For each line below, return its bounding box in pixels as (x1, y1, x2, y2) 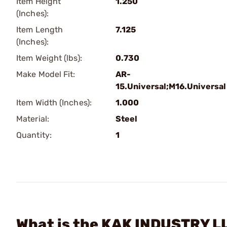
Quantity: (16, 130, 52, 140)
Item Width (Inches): (16, 98, 92, 107)
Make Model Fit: (16, 69, 75, 79)
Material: (16, 114, 49, 124)
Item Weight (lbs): (16, 53, 82, 63)
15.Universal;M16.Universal (116, 82, 226, 91)
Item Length (16, 25, 63, 34)
